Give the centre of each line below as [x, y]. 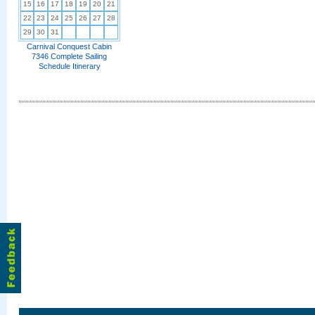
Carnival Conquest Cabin [69, 46]
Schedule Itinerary [69, 66]
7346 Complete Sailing [69, 56]
